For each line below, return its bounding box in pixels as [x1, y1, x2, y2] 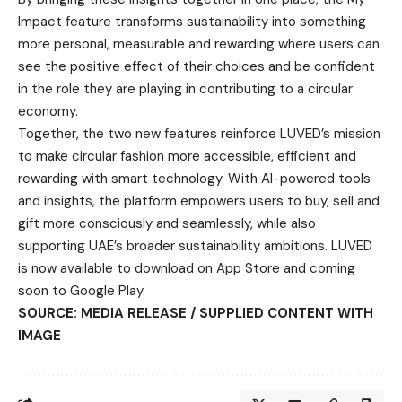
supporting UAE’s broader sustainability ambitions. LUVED [18, 236, 372, 255]
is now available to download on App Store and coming [18, 258, 355, 277]
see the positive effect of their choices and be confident [18, 57, 375, 75]
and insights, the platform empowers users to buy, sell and [18, 191, 380, 210]
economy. [18, 101, 78, 120]
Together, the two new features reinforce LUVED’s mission [18, 124, 380, 143]
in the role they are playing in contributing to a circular [18, 79, 353, 98]
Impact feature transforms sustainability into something [18, 12, 366, 31]
